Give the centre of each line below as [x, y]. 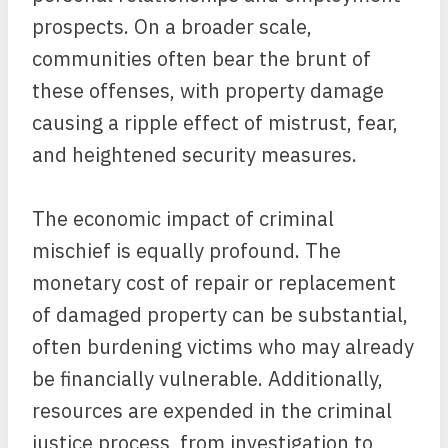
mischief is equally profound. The [186, 250]
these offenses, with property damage [208, 90]
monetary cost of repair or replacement [214, 282]
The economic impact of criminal [183, 218]
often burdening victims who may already [223, 346]
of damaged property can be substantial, [220, 314]
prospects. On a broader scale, [172, 26]
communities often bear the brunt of [201, 58]
